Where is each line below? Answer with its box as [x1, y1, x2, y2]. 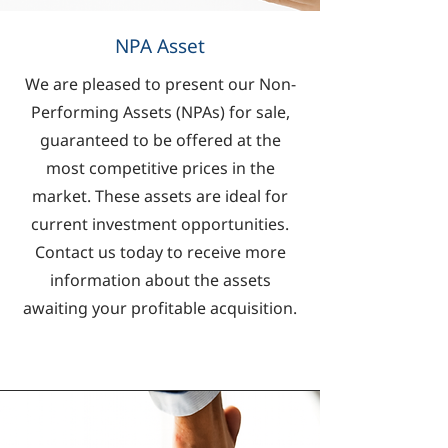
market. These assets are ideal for [32, 185, 288, 209]
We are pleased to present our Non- [24, 73, 296, 97]
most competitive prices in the [45, 157, 275, 181]
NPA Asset [115, 33, 205, 62]
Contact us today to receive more [34, 241, 286, 265]
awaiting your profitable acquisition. [23, 297, 297, 321]
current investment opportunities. [31, 213, 289, 237]
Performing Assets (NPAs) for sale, [30, 101, 290, 125]
